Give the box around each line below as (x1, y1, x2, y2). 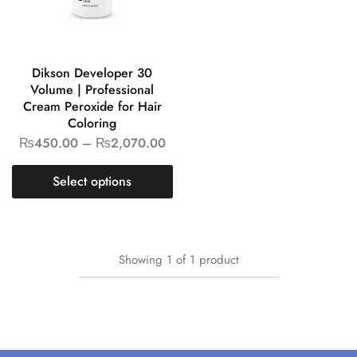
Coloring (68, 113, 117, 132)
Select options (53, 171, 132, 190)
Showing (118, 250, 163, 269)
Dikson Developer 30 (32, 63, 153, 82)
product (198, 250, 239, 269)
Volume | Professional (30, 80, 155, 99)
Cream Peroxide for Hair (22, 96, 162, 116)
